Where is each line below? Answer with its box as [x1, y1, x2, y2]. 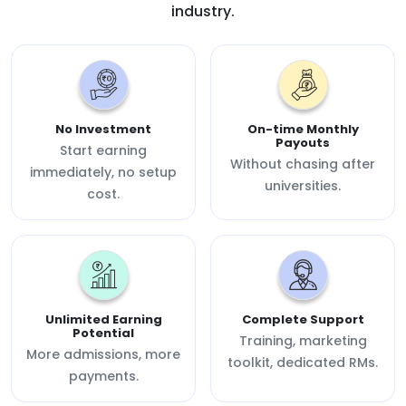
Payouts [275, 133, 330, 151]
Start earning [60, 140, 147, 159]
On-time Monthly [246, 120, 359, 138]
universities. [265, 176, 341, 195]
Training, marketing [238, 331, 367, 350]
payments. [68, 366, 139, 385]
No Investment [55, 120, 151, 138]
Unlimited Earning [44, 310, 162, 328]
